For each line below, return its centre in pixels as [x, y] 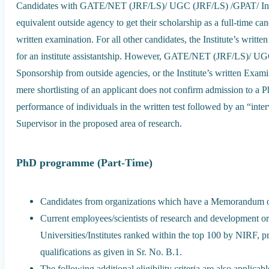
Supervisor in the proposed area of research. [99, 124]
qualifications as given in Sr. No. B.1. [111, 252]
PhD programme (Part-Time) [85, 163]
